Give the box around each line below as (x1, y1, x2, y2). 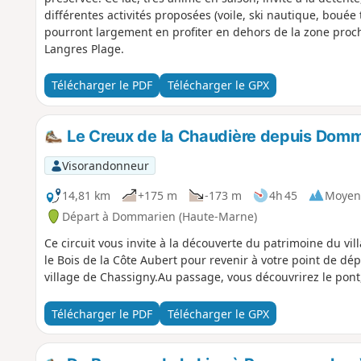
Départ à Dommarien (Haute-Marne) (61, 208, 257, 224)
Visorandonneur (61, 157, 149, 173)
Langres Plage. (44, 40, 124, 56)
